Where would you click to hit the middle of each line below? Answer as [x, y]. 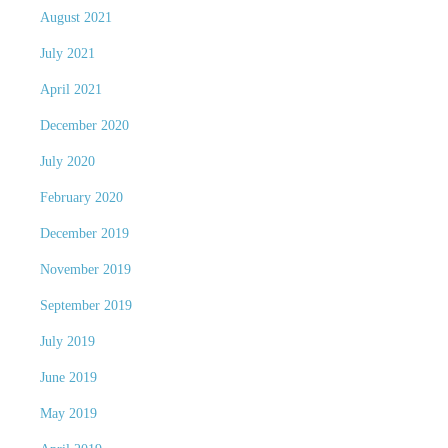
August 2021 [75, 17]
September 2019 [85, 305]
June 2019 [68, 377]
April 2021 [70, 89]
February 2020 [81, 197]
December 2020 [84, 125]
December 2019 [84, 233]
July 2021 [67, 53]
